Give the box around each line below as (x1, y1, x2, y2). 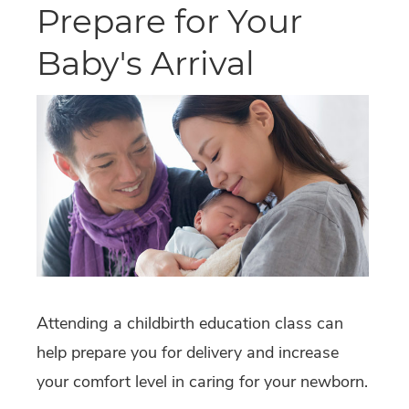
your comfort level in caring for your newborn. (37, 371, 368, 393)
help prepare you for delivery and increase (37, 341, 339, 364)
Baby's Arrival (37, 42, 255, 83)
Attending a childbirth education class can (37, 312, 343, 335)
